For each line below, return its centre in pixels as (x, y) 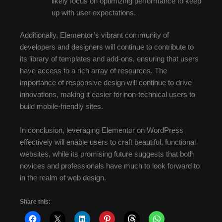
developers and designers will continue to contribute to (107, 47)
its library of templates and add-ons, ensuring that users (109, 59)
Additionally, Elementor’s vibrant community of (94, 35)
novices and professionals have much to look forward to (110, 166)
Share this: (35, 202)
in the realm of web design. (63, 178)
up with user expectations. (93, 13)
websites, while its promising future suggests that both (107, 154)
